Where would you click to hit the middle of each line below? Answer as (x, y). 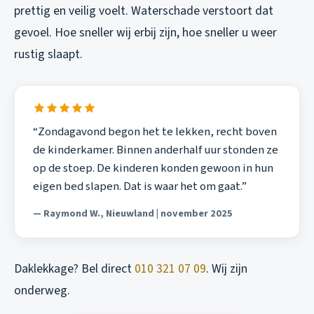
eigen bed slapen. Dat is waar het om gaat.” (139, 187)
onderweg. (42, 291)
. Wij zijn (227, 269)
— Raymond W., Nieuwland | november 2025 (132, 213)
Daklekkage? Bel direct (74, 269)
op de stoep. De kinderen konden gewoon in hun (153, 169)
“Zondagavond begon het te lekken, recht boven (155, 132)
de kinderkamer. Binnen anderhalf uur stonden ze (155, 150)
